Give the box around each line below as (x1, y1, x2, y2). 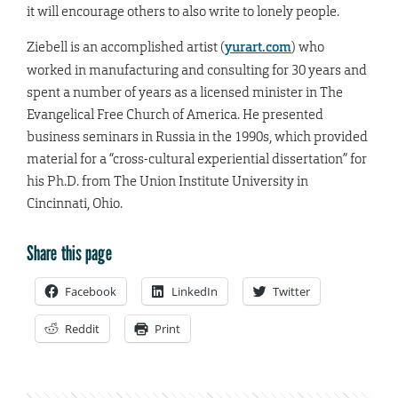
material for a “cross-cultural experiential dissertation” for (27, 150, 367, 168)
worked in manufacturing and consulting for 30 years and (27, 61, 367, 79)
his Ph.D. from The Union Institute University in (27, 172, 308, 190)
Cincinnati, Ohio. (27, 195, 123, 212)
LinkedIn (171, 283, 218, 300)
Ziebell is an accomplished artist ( (27, 38, 225, 56)
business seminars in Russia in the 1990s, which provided (27, 128, 368, 146)
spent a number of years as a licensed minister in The (27, 84, 343, 101)
